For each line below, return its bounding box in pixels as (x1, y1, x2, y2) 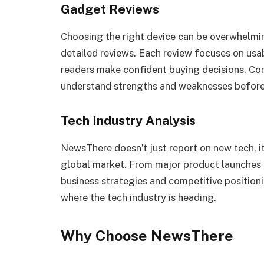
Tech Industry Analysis (61, 113, 196, 128)
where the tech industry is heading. (61, 191, 216, 203)
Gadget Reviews (61, 1, 159, 16)
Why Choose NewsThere (61, 227, 233, 245)
